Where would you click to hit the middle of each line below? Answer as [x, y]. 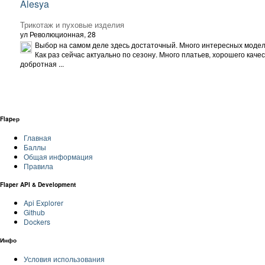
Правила [38, 166]
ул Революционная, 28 [58, 34]
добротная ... [42, 63]
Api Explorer [43, 203]
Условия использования [64, 258]
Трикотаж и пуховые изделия [72, 24]
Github [34, 212]
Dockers [37, 222]
